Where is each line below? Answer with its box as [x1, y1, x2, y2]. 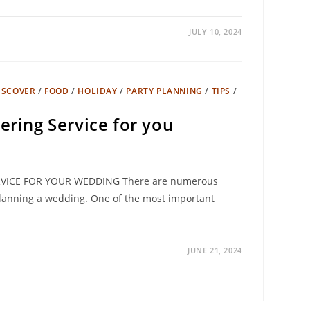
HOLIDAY [77, 85, 118, 97]
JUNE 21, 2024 [187, 245, 242, 255]
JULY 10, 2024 [188, 26, 242, 37]
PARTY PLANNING [126, 85, 203, 97]
